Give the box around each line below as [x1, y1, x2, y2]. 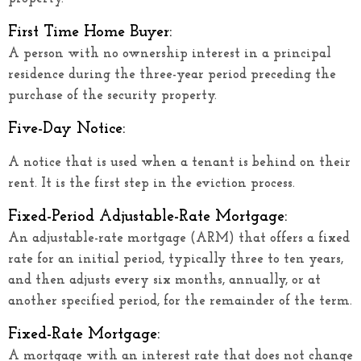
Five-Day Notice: [8, 120, 125, 137]
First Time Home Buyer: [8, 23, 172, 40]
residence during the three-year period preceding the [8, 67, 336, 81]
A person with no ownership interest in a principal [8, 46, 331, 60]
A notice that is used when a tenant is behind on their [8, 155, 351, 169]
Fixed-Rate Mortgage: [8, 326, 160, 342]
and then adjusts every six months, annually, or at [8, 272, 321, 287]
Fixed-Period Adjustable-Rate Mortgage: [8, 208, 287, 225]
